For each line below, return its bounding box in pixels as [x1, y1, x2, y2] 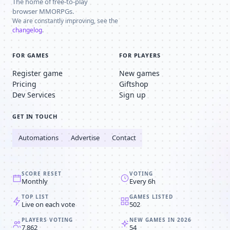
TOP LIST [22, 193, 49, 200]
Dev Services [12, 90, 55, 100]
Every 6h [129, 177, 156, 186]
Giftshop [119, 79, 148, 89]
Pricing [12, 79, 36, 89]
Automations [18, 133, 59, 142]
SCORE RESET [22, 170, 62, 177]
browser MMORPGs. [12, 7, 74, 16]
